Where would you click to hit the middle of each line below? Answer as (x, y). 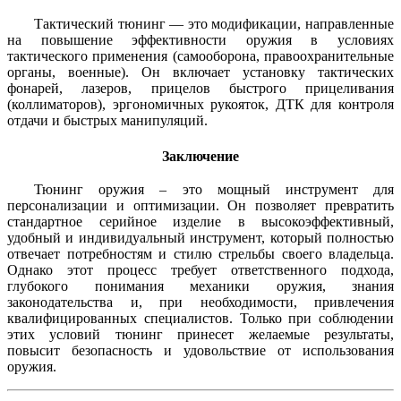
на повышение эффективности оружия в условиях (200, 40)
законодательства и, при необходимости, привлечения (200, 303)
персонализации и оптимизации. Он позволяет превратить (200, 206)
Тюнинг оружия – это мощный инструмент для (214, 190)
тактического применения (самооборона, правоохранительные (200, 56)
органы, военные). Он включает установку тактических (200, 73)
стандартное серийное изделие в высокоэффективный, (200, 222)
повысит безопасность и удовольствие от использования (200, 351)
